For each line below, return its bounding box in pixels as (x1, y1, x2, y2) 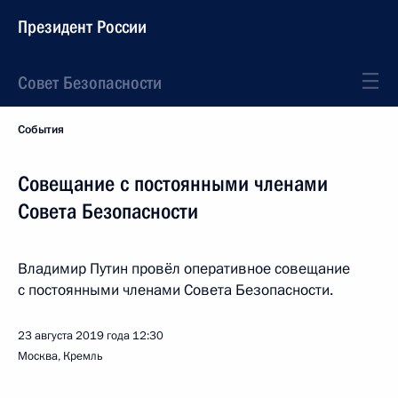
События (18, 122, 64, 138)
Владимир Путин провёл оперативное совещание (18, 259, 350, 279)
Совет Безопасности (18, 72, 162, 93)
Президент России (18, 16, 147, 37)
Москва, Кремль (18, 348, 103, 364)
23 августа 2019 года (18, 328, 130, 344)
